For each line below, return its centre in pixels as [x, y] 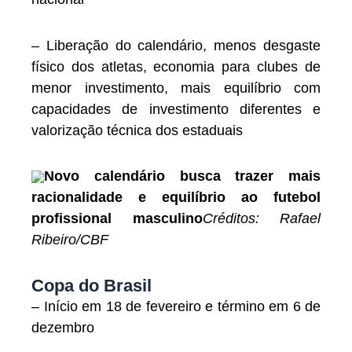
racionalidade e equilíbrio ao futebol [176, 198]
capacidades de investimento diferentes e [176, 109]
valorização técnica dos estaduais [137, 130]
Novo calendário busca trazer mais [182, 176]
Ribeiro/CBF [70, 240]
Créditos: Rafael [261, 219]
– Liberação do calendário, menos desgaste [176, 45]
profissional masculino [117, 219]
